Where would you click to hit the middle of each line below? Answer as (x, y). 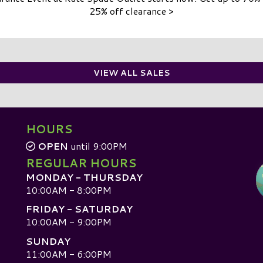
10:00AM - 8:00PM (69, 190)
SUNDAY (48, 241)
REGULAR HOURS (81, 163)
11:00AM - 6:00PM (69, 254)
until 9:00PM (98, 146)
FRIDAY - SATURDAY (79, 209)
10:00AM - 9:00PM (69, 222)
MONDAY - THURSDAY (84, 177)
